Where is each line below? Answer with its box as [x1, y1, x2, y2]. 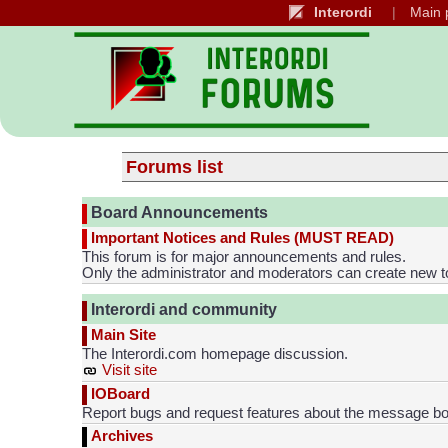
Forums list [126, 157, 223, 177]
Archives [91, 428, 153, 444]
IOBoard [91, 386, 150, 402]
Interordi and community [87, 300, 277, 318]
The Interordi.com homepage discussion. [82, 346, 348, 362]
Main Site [91, 326, 156, 343]
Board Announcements [87, 203, 268, 221]
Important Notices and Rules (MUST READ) [91, 229, 394, 246]
